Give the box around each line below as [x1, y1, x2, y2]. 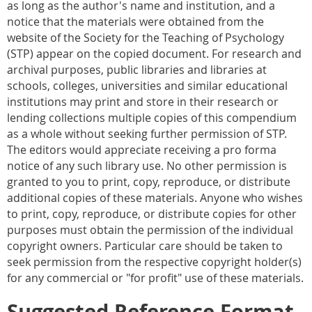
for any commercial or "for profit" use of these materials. [7, 270, 304, 286]
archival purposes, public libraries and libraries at [7, 61, 267, 77]
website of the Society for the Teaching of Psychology [7, 29, 284, 45]
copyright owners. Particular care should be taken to [7, 237, 283, 253]
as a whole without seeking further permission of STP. [7, 125, 287, 141]
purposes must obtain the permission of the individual [7, 221, 293, 237]
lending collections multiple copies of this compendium [7, 109, 297, 125]
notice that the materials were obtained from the [7, 13, 264, 29]
